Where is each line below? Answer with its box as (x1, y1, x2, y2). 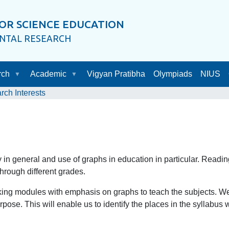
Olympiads (153, 70, 192, 78)
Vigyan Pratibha (86, 70, 145, 78)
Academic (30, 70, 66, 78)
